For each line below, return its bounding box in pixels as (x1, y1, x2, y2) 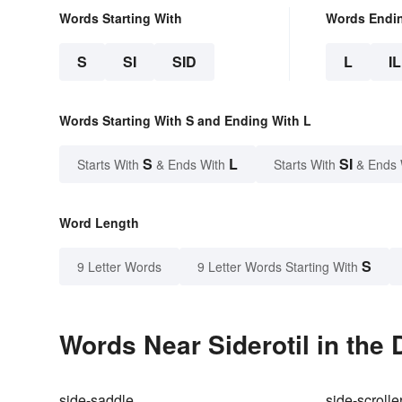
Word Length (59, 214, 139, 232)
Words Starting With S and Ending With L (59, 111, 311, 130)
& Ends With (153, 155, 229, 174)
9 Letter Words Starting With (197, 258, 358, 276)
